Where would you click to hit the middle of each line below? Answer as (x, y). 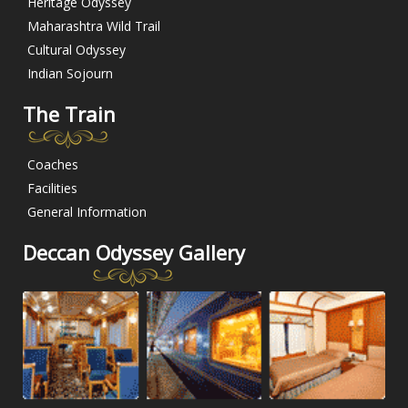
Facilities (52, 189)
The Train (69, 114)
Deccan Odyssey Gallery (134, 253)
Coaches (53, 165)
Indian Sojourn (70, 74)
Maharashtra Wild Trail (94, 26)
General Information (87, 212)
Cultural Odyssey (76, 50)
